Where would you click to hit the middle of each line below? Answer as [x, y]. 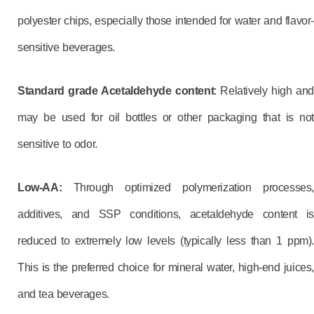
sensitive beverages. [66, 47]
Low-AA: [40, 187]
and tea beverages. [63, 294]
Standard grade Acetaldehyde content [116, 91]
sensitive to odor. [57, 144]
